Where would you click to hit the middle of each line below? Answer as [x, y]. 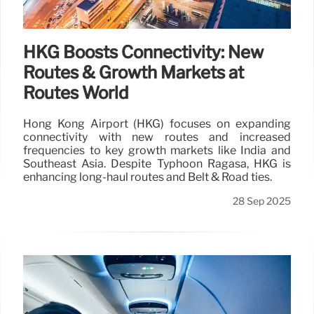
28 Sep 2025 [262, 202]
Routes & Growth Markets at [134, 73]
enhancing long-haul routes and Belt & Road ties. [148, 177]
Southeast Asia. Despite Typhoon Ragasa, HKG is [157, 164]
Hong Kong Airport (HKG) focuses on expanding [157, 124]
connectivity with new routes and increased [157, 137]
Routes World [76, 93]
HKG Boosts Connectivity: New [143, 53]
